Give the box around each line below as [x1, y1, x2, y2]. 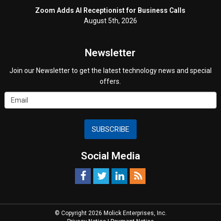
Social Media [80, 150, 140, 162]
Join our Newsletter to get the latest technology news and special [9, 67, 212, 74]
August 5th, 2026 [83, 17, 137, 25]
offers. [100, 77, 121, 85]
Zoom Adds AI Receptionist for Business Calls [35, 6, 186, 14]
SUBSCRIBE [91, 125, 129, 134]
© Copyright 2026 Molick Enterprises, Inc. [54, 210, 167, 217]
